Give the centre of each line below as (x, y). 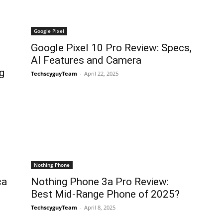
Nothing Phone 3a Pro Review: (100, 182)
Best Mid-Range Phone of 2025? (105, 194)
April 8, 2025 (100, 208)
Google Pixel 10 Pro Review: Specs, (111, 48)
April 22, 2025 (101, 74)
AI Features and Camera (86, 60)
